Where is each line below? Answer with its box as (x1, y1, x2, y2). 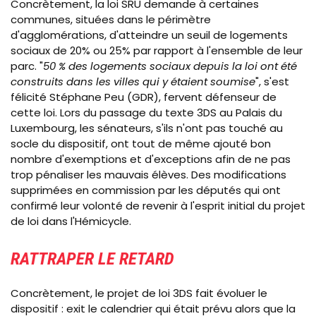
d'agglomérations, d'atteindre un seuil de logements (11, 28, 288, 43)
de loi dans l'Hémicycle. (11, 214, 134, 229)
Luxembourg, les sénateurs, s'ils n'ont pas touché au (11, 121, 283, 136)
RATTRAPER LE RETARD (11, 248, 174, 269)
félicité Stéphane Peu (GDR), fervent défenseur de (11, 90, 276, 105)
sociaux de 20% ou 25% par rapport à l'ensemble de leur (11, 43, 303, 59)
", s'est (255, 74, 289, 90)
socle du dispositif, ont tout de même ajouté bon (11, 136, 271, 152)
